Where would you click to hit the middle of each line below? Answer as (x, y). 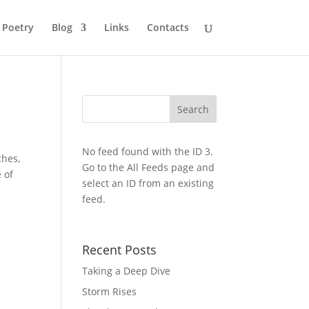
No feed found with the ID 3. (148, 151)
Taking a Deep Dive (127, 271)
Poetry (18, 27)
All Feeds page (161, 167)
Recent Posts (120, 250)
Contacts (168, 27)
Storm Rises (110, 291)
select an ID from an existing (148, 183)
